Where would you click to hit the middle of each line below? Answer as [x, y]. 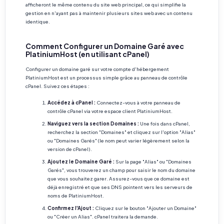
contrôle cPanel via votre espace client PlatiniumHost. [110, 111]
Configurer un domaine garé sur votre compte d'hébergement [97, 69]
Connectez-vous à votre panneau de [138, 102]
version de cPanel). [70, 149]
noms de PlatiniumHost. [76, 195]
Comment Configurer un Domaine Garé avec [105, 46]
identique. [38, 21]
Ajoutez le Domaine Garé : [81, 161]
